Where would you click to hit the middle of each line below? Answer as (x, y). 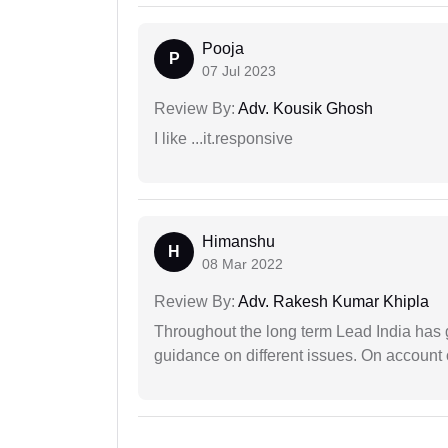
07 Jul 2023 (239, 71)
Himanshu (238, 242)
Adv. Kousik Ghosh (304, 109)
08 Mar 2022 (242, 264)
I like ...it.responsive (223, 139)
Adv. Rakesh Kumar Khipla (332, 302)
